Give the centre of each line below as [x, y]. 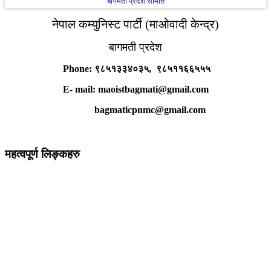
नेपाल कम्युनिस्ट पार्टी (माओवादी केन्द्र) [135, 24]
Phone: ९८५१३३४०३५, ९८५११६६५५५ [135, 69]
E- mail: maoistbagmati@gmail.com [135, 90]
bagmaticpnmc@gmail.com [135, 110]
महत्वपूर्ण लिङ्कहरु [42, 154]
